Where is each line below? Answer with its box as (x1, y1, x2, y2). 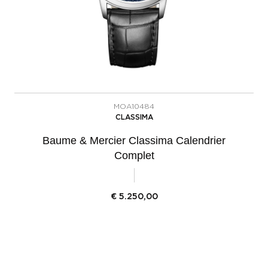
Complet (114, 149, 154, 162)
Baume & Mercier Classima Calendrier (42, 134, 226, 147)
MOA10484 (114, 102, 154, 110)
